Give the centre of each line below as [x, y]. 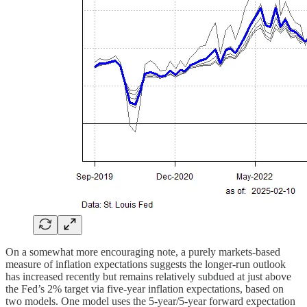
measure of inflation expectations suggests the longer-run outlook [146, 264]
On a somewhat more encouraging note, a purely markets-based [143, 251]
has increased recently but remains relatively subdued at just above [148, 276]
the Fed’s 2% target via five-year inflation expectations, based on [145, 288]
